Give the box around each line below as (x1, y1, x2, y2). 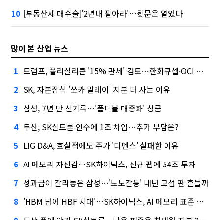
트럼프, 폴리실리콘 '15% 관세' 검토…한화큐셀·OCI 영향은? (23, 65, 196, 77)
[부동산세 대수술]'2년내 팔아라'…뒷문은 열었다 (23, 7, 183, 20)
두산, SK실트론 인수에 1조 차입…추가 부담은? (23, 121, 179, 133)
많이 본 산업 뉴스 (11, 42, 69, 55)
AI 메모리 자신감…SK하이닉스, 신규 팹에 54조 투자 (23, 158, 196, 170)
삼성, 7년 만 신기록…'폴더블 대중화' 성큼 (23, 102, 162, 114)
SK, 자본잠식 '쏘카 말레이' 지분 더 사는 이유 (23, 83, 171, 96)
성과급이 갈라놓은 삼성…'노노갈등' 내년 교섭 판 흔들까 (23, 177, 209, 189)
